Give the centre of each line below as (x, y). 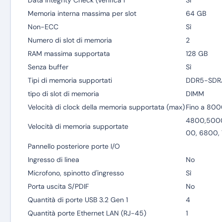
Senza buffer (48, 67)
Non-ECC (43, 27)
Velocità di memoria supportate (78, 126)
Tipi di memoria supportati (70, 80)
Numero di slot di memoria (70, 40)
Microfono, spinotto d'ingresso (76, 173)
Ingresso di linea (53, 160)
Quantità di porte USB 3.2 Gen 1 (78, 200)
